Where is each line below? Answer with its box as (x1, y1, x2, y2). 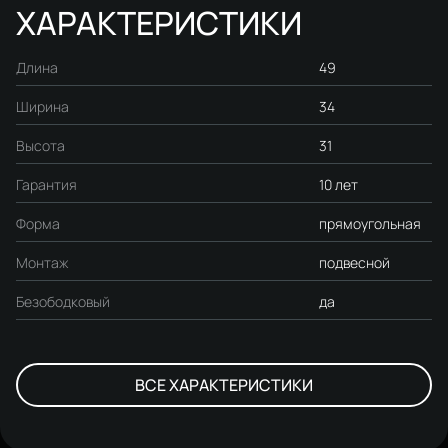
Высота (16, 135, 65, 155)
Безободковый (16, 291, 110, 311)
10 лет (319, 174, 359, 194)
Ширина (16, 96, 69, 116)
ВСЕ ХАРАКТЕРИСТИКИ (135, 373, 313, 396)
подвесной (319, 252, 391, 272)
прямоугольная (319, 213, 422, 233)
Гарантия (16, 174, 77, 194)
